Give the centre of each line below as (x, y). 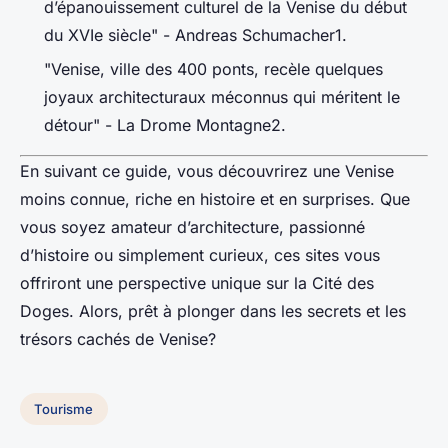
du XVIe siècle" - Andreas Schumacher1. (195, 35)
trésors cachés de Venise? (118, 339)
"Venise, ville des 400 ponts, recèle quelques (213, 69)
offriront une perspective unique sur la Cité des (197, 283)
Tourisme (64, 409)
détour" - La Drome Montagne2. (165, 125)
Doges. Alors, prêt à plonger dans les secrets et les (213, 311)
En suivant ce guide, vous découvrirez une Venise (207, 171)
